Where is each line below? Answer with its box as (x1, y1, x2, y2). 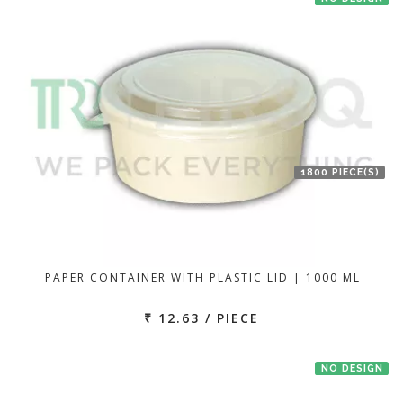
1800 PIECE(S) (300, 166, 380, 177)
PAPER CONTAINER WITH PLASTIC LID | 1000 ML (44, 270, 361, 285)
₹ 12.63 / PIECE (144, 309, 259, 327)
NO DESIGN (320, 363, 383, 374)
